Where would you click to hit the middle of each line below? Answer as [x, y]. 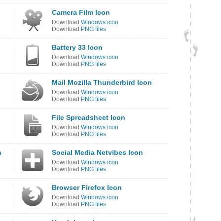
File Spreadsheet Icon [89, 117]
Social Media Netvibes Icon [97, 152]
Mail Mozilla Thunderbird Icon [102, 82]
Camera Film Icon [81, 12]
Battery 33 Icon [77, 47]
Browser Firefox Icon [87, 187]
